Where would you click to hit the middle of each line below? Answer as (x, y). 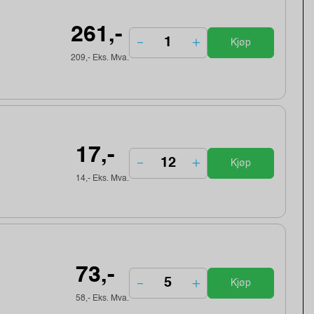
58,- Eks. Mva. (102, 299)
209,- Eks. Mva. (100, 58)
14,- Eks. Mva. (102, 178)
